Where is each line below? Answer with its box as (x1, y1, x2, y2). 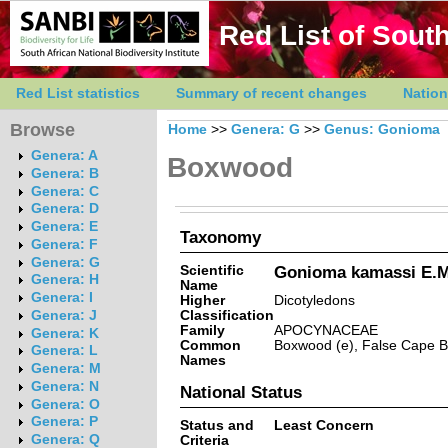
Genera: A (30, 148, 98, 164)
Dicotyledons (273, 292, 355, 308)
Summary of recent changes (176, 86, 367, 101)
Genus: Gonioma (324, 122, 440, 137)
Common (179, 337, 241, 353)
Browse (10, 120, 75, 140)
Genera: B (30, 165, 99, 181)
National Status (179, 382, 302, 401)
